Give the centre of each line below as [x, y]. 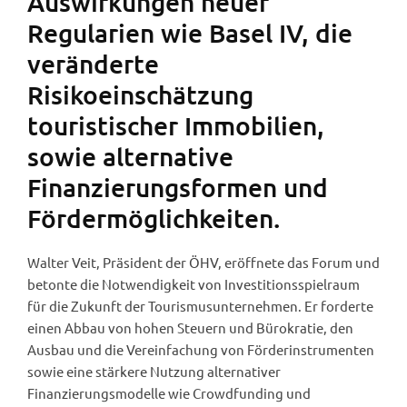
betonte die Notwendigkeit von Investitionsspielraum [194, 284]
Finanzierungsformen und [178, 188]
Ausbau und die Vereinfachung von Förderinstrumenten [201, 350]
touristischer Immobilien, [176, 126]
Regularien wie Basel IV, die [190, 33]
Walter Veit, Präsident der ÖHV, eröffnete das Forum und [203, 263]
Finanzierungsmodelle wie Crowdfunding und [169, 393]
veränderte [93, 64]
